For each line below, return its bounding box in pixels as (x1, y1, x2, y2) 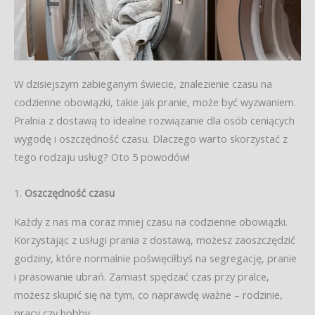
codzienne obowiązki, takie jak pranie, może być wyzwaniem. (14, 94, 296, 109)
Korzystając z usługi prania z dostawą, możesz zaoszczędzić (14, 232, 295, 247)
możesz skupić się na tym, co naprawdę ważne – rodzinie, (14, 287, 283, 302)
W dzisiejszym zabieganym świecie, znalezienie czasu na (14, 76, 272, 91)
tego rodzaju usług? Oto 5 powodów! (14, 149, 190, 164)
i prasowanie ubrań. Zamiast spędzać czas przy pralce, (14, 269, 269, 283)
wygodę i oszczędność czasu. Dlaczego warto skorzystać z (14, 131, 288, 146)
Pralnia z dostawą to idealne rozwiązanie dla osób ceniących (14, 112, 295, 127)
